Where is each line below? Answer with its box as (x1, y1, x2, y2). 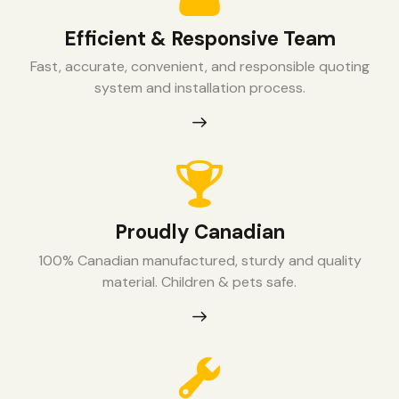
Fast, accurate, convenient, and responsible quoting (29, 57, 370, 77)
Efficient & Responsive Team (63, 25, 336, 52)
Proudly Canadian (114, 219, 285, 246)
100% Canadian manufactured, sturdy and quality (37, 250, 362, 270)
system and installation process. (94, 78, 305, 98)
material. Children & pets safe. (102, 272, 297, 291)
